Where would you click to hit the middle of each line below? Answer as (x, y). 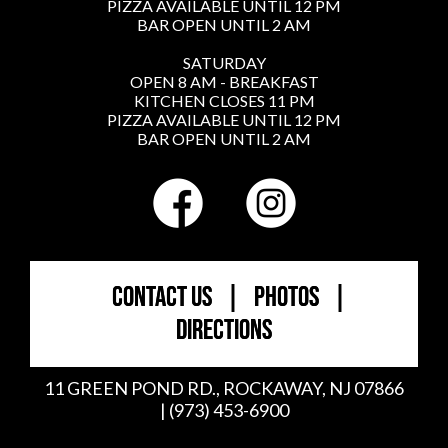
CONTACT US (161, 297)
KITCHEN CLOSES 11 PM (224, 100)
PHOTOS (286, 297)
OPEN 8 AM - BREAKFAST (224, 81)
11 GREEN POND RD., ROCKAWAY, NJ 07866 (224, 388)
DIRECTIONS (224, 330)
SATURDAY (224, 62)
